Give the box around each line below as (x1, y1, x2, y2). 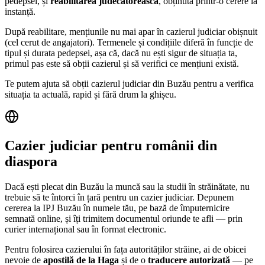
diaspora (5, 154, 57, 170)
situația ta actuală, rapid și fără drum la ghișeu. (5, 89, 176, 100)
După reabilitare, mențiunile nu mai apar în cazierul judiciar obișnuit (5, 27, 257, 37)
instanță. (5, 7, 35, 17)
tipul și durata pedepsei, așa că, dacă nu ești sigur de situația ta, (5, 48, 237, 59)
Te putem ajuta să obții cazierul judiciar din (5, 79, 167, 89)
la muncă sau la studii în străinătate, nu (104, 182, 250, 192)
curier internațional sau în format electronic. (5, 224, 166, 234)
